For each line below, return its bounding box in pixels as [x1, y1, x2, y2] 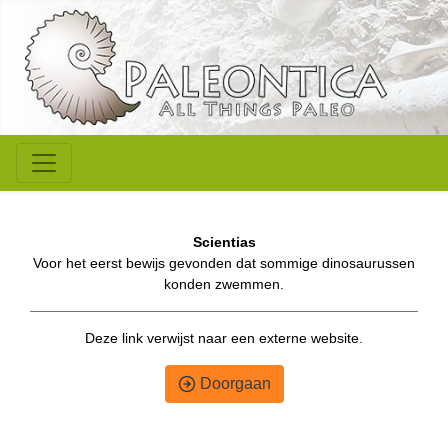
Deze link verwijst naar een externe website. [85, 330, 363, 347]
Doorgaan [195, 375, 271, 393]
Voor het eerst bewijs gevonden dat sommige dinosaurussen [33, 255, 415, 272]
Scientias [192, 234, 256, 251]
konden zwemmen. [164, 276, 284, 293]
